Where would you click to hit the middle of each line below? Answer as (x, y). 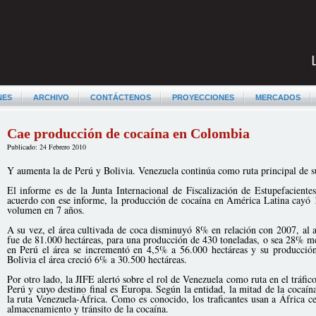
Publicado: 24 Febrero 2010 (46, 147)
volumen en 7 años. (45, 210)
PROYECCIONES (203, 97)
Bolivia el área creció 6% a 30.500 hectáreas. (97, 259)
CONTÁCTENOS (120, 97)
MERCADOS (278, 97)
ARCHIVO (51, 97)
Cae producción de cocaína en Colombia (128, 133)
